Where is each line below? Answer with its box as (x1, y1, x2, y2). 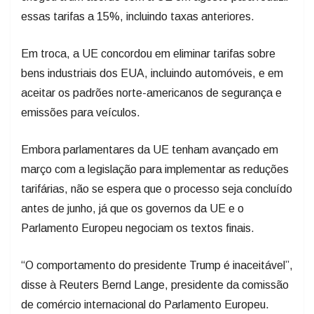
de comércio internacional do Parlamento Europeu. (21, 298, 269, 310)
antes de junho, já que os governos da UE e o (21, 202, 244, 214)
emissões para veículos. (21, 106, 140, 118)
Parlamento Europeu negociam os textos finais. (21, 221, 254, 234)
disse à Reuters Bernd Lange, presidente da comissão (21, 278, 289, 291)
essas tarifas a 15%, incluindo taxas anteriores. (21, 10, 254, 22)
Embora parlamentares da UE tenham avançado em (21, 143, 278, 156)
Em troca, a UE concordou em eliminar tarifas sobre (21, 47, 275, 60)
